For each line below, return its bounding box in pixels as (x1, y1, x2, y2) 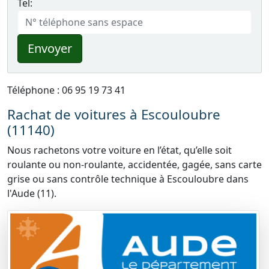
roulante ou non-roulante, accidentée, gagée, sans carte (7, 158, 262, 171)
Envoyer (28, 40, 72, 56)
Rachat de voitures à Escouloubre (7, 105, 220, 124)
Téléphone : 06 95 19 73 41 (7, 83, 125, 97)
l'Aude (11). (7, 187, 56, 200)
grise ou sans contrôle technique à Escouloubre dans (7, 172, 249, 186)
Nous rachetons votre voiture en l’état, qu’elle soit (7, 144, 232, 157)
